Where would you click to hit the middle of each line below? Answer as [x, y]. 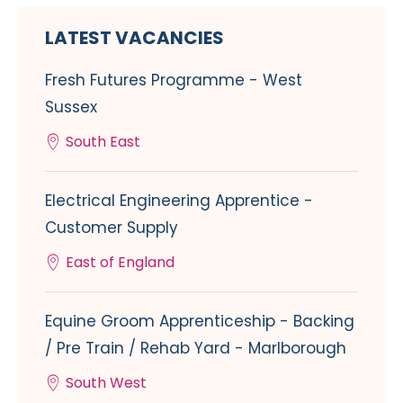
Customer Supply [112, 227]
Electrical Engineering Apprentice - [179, 200]
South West [106, 382]
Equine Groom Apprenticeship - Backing [200, 321]
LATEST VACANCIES [134, 37]
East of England [120, 262]
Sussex [71, 107]
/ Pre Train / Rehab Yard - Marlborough [196, 348]
